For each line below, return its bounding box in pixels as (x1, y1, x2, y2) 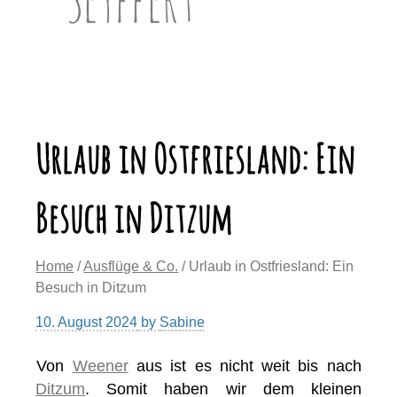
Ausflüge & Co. (83, 259, 179, 275)
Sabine (160, 315, 206, 331)
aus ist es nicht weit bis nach (128, 357, 362, 376)
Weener (72, 357, 128, 376)
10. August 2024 (35, 315, 138, 331)
